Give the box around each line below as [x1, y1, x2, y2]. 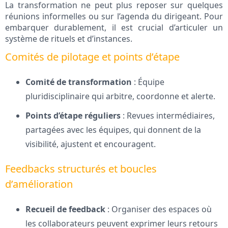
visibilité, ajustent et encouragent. [25, 138, 156, 150]
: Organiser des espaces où [105, 204, 212, 215]
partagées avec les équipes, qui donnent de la [25, 124, 201, 136]
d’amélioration [5, 177, 73, 191]
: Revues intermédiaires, [121, 110, 215, 122]
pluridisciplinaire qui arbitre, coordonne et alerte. [25, 91, 215, 102]
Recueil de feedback [25, 204, 105, 215]
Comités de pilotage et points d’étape [5, 50, 180, 64]
